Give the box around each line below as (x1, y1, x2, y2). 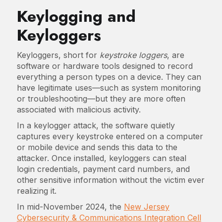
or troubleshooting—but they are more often (16, 94, 185, 104)
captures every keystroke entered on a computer (16, 131, 203, 142)
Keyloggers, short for (16, 50, 100, 60)
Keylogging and (16, 5, 136, 28)
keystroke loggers (99, 50, 167, 60)
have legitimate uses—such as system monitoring (16, 83, 201, 93)
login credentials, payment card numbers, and (16, 164, 190, 174)
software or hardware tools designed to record (16, 61, 193, 71)
